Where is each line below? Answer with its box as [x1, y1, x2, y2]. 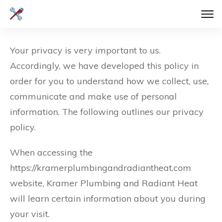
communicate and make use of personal [10, 91, 177, 102]
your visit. [10, 208, 50, 220]
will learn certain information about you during [10, 193, 206, 204]
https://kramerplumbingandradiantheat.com [10, 162, 191, 173]
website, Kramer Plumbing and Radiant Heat [10, 177, 198, 189]
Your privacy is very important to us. [10, 45, 161, 56]
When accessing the [10, 147, 93, 158]
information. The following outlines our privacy [10, 106, 204, 117]
